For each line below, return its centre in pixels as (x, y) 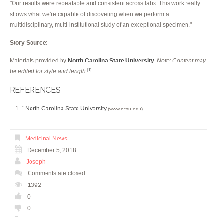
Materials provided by (39, 60)
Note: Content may (181, 60)
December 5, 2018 (52, 150)
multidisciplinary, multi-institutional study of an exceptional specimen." (101, 24)
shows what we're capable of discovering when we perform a (89, 14)
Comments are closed (56, 173)
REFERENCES (35, 90)
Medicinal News (46, 138)
